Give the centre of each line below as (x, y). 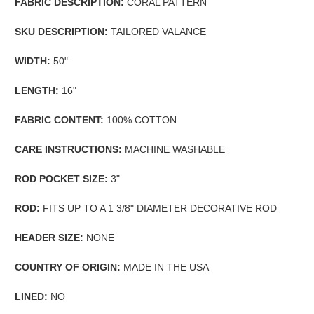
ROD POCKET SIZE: (61, 179)
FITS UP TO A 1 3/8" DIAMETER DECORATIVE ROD (158, 209)
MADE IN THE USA (165, 267)
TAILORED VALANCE (158, 32)
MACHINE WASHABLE (173, 150)
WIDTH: (34, 61)
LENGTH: (37, 91)
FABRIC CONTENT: (59, 120)
